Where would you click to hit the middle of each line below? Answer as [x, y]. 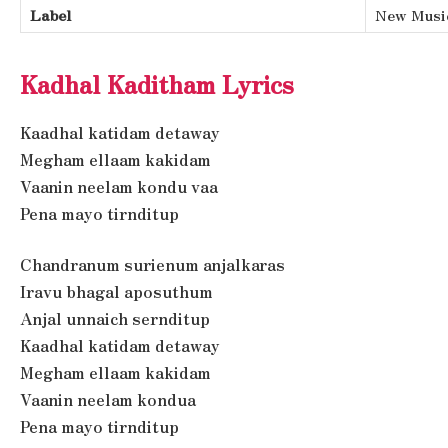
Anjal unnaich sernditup [115, 319]
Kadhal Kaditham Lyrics [157, 83]
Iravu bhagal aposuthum [116, 292]
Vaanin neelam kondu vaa [119, 186]
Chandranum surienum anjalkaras [152, 265]
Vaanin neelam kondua [108, 400]
